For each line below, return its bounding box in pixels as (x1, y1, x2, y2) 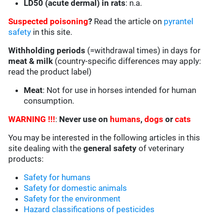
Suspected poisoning (8, 16, 89, 27)
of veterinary (137, 143, 185, 154)
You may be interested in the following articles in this (8, 133, 201, 143)
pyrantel (164, 16, 194, 27)
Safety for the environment (24, 194, 121, 204)
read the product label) (8, 67, 92, 77)
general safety (83, 143, 137, 154)
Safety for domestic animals (24, 183, 127, 193)
